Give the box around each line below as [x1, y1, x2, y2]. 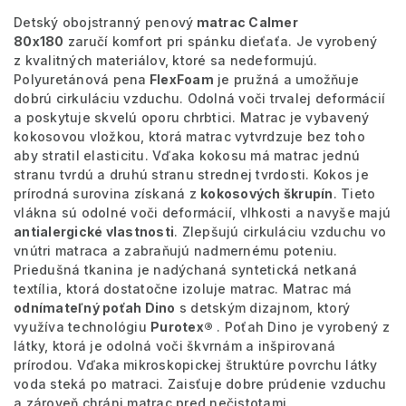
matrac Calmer [193, 14, 298, 30]
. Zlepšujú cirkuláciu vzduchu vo [174, 223, 386, 239]
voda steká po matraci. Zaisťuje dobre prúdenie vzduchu [14, 375, 387, 391]
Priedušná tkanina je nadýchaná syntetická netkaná [14, 261, 358, 277]
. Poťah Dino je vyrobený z [213, 318, 390, 334]
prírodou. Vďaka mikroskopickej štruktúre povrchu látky [14, 356, 378, 372]
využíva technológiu [14, 318, 150, 334]
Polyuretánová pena [14, 71, 147, 87]
